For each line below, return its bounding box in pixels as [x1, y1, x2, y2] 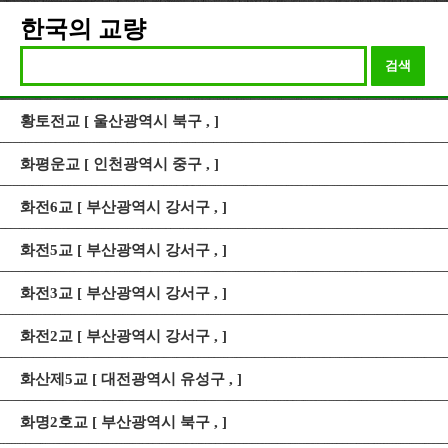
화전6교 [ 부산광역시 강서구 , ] [20, 199, 227, 215]
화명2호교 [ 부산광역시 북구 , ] [20, 414, 227, 430]
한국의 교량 [20, 16, 146, 42]
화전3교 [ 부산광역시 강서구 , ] [20, 285, 227, 301]
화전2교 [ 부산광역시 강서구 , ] [20, 328, 227, 344]
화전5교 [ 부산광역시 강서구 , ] [20, 242, 227, 258]
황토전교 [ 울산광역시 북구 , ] [20, 113, 219, 129]
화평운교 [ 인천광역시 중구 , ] [20, 156, 219, 172]
